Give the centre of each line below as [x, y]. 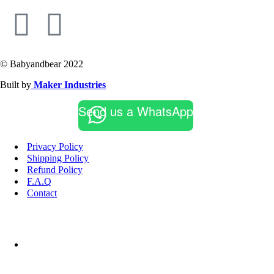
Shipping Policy [58, 158]
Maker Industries [68, 85]
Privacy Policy [55, 147]
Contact [42, 193]
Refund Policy [55, 170]
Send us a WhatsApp [135, 111]
